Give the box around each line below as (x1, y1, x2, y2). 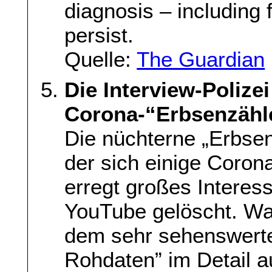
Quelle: (64, 47, 137, 72)
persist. (64, 23, 134, 47)
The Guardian (137, 47, 265, 72)
